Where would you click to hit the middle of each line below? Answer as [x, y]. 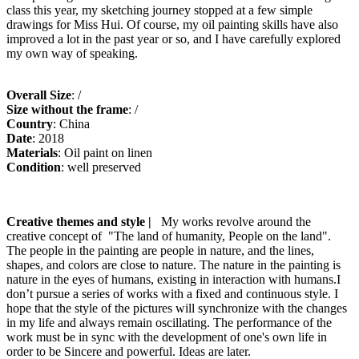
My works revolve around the [233, 221]
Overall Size [39, 95]
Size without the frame [67, 109]
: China [71, 123]
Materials [32, 152]
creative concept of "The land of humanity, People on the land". [169, 236]
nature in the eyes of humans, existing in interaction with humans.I [173, 279]
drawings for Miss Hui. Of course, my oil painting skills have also [172, 24]
